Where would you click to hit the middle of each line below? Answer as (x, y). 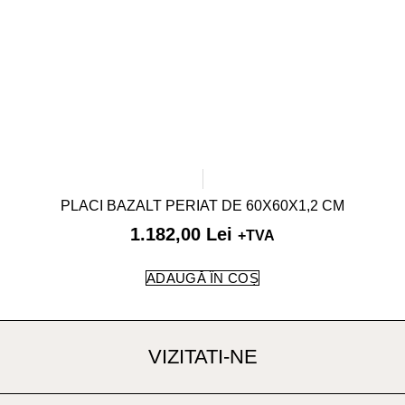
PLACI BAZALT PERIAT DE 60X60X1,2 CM (202, 206)
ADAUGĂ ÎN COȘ (202, 278)
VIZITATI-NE (202, 357)
